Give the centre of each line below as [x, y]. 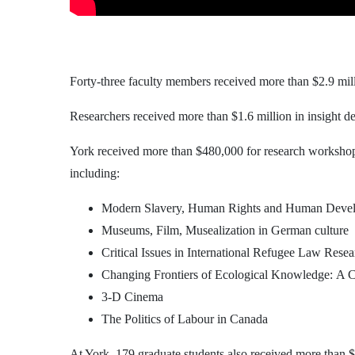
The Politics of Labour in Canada [185, 319]
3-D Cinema [132, 296]
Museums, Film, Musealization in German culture [225, 230]
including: [95, 173]
